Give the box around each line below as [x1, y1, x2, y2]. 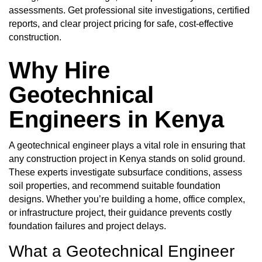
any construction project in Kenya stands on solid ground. [9, 154, 245, 164]
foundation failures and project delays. [9, 221, 166, 231]
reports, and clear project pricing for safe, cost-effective [9, 19, 233, 29]
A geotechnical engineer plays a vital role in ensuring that [9, 140, 245, 150]
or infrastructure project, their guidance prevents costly [9, 208, 232, 218]
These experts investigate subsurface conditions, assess [9, 167, 242, 177]
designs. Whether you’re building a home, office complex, [9, 194, 245, 204]
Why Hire [9, 57, 110, 83]
